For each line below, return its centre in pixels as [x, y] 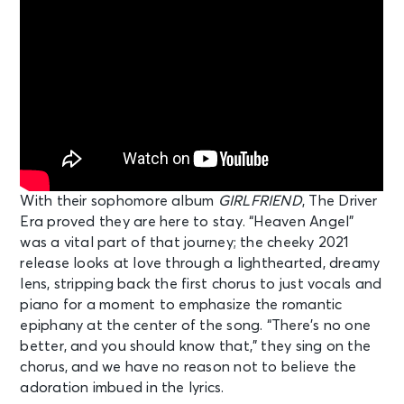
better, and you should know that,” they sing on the [196, 347]
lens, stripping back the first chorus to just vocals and [201, 285]
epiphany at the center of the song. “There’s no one [196, 326]
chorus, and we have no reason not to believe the [188, 367]
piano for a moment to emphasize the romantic [181, 305]
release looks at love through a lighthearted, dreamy [200, 264]
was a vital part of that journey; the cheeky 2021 [185, 243]
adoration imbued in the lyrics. [122, 388]
